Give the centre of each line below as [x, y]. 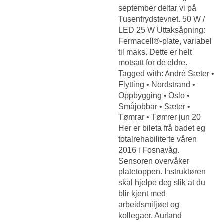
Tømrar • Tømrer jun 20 [160, 117]
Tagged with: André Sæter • [166, 73]
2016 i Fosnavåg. [149, 150]
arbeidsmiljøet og [149, 204]
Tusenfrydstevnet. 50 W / [162, 19]
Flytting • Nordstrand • [157, 84]
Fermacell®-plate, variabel [165, 41]
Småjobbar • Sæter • [154, 106]
